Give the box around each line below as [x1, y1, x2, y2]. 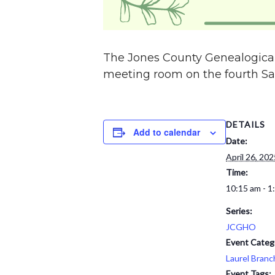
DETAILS [226, 119, 265, 130]
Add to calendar [133, 126, 200, 138]
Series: [226, 206, 252, 216]
